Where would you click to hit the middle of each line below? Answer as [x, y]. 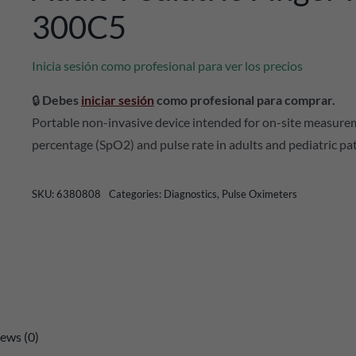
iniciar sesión [117, 100]
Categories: [136, 194]
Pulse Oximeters [259, 194]
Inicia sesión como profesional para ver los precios [167, 66]
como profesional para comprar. [244, 100]
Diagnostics [190, 194]
